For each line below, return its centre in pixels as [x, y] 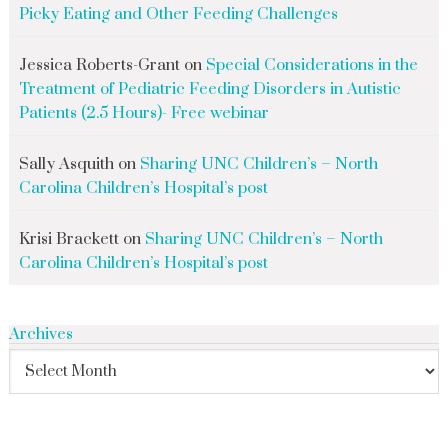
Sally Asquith [66, 164]
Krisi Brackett [68, 239]
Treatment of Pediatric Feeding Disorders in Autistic [209, 89]
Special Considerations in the [311, 65]
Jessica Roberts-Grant [99, 65]
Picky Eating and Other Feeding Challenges [178, 14]
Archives [40, 334]
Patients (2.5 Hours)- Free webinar [143, 113]
